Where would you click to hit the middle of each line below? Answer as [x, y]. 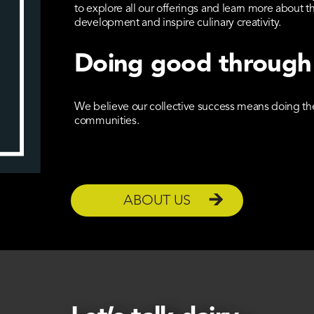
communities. [107, 121]
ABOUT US [157, 201]
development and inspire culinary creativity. [178, 23]
